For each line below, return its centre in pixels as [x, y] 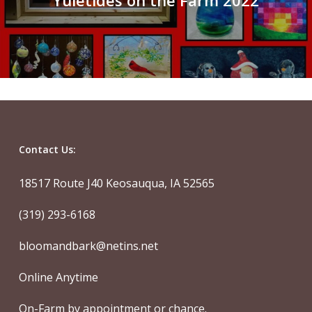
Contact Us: [47, 149]
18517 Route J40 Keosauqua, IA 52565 [116, 183]
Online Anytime [58, 277]
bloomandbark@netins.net [88, 246]
